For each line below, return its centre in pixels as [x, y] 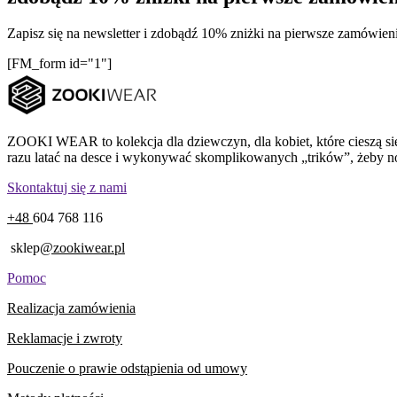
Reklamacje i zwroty [65, 339]
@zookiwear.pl [82, 248]
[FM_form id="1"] [59, 64]
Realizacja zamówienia [71, 308]
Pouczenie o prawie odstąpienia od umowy [127, 369]
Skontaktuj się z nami [67, 188]
